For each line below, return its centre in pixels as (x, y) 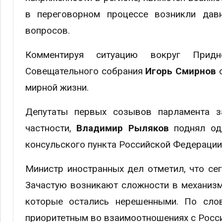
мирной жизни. (57, 87)
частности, (51, 128)
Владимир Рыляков (123, 128)
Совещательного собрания (85, 71)
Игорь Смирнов (182, 71)
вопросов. (48, 30)
